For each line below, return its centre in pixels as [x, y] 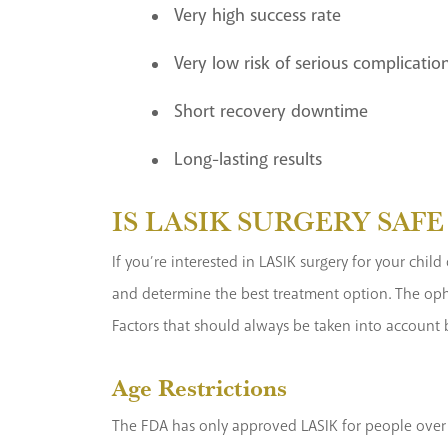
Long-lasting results [248, 160]
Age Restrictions [199, 387]
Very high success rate [257, 16]
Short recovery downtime [271, 112]
